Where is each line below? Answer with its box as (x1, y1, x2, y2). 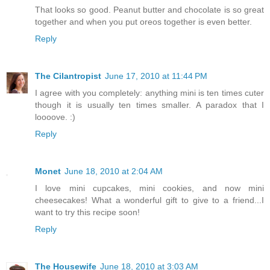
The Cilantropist (35, 71, 101, 81)
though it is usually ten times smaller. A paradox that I (35, 100, 264, 110)
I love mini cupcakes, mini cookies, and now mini (35, 183, 264, 193)
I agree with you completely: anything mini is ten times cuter (35, 88, 264, 98)
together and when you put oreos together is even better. (35, 17, 252, 27)
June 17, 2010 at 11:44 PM (105, 71, 207, 81)
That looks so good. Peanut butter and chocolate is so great (35, 5, 264, 15)
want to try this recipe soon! (35, 207, 140, 218)
